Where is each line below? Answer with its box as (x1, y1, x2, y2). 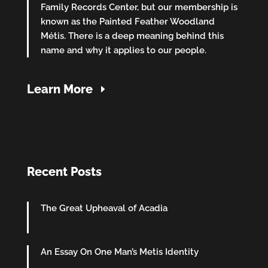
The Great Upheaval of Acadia (40, 202, 167, 214)
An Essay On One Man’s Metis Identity (40, 246, 199, 257)
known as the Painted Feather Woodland (40, 16, 215, 27)
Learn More (26, 81, 93, 96)
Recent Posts (26, 164, 102, 179)
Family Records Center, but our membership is (40, 1, 237, 13)
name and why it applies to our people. (40, 44, 206, 56)
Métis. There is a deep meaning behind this (40, 30, 224, 41)
